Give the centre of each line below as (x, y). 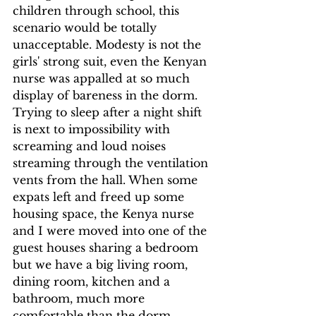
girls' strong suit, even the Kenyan (111, 61)
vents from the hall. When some (107, 180)
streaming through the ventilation (112, 163)
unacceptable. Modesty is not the (109, 44)
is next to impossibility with (93, 129)
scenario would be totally (86, 28)
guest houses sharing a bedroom (107, 248)
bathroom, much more (80, 298)
